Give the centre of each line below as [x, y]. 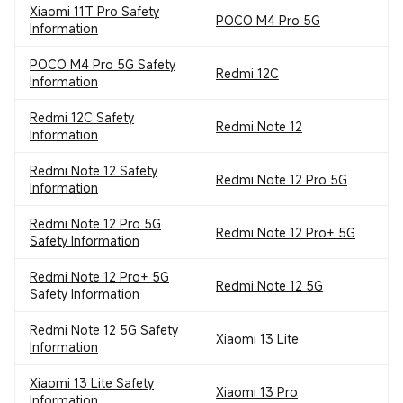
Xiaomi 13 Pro [256, 391]
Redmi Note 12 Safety [94, 170]
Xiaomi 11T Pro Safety [94, 11]
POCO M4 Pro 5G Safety [103, 64]
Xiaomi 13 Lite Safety [92, 383]
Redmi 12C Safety [82, 117]
